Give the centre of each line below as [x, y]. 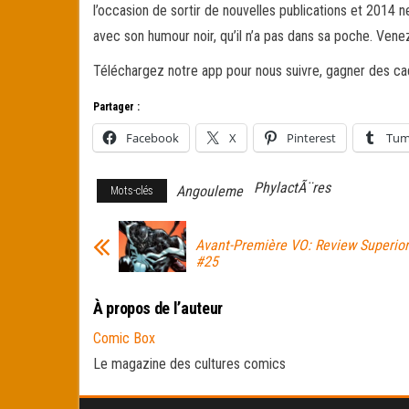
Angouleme [210, 192]
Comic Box [124, 338]
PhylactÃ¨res [292, 188]
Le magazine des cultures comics [189, 363]
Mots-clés [132, 191]
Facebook [152, 138]
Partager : [116, 107]
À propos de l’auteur [158, 308]
